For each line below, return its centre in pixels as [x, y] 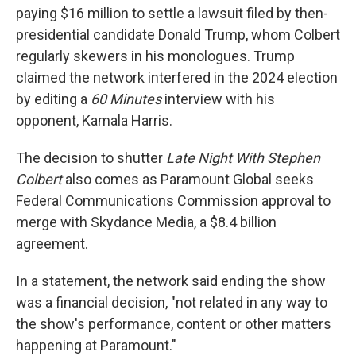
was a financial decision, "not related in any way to [172, 303]
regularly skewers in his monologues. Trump [155, 56]
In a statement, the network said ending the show [171, 281]
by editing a [53, 99]
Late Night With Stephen [243, 158]
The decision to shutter [91, 158]
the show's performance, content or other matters [174, 324]
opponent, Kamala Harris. [94, 121]
